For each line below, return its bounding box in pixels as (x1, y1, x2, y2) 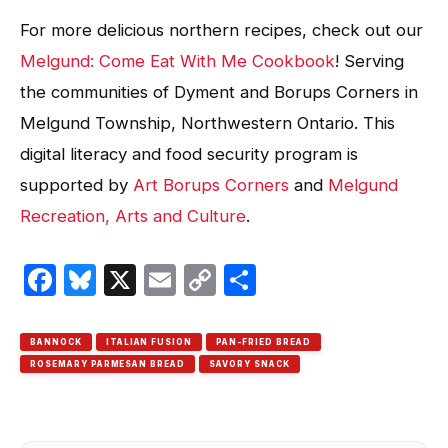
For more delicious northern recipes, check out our (20, 19, 423, 40)
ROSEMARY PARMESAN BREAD (30, 358, 186, 369)
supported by (20, 174, 133, 195)
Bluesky (96, 259, 213, 299)
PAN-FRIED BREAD (216, 336, 311, 347)
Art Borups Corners (133, 174, 289, 195)
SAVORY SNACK (209, 358, 290, 369)
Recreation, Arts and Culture (20, 205, 246, 226)
